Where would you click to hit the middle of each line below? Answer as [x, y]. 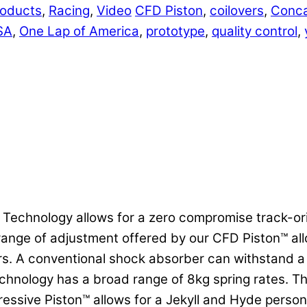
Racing [69, 10]
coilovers [237, 10]
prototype [175, 31]
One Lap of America [79, 31]
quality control [255, 31]
